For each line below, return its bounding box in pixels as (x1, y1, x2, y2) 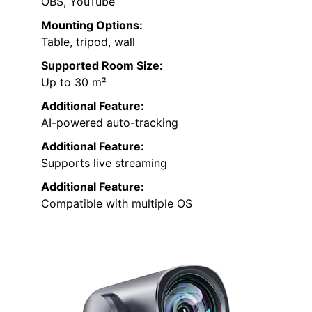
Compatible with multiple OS (41, 196, 192, 211)
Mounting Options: (41, 18, 143, 33)
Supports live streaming (41, 156, 167, 171)
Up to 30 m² (41, 75, 107, 90)
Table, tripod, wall (41, 35, 135, 49)
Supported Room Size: (41, 58, 163, 73)
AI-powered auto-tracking (41, 116, 178, 130)
